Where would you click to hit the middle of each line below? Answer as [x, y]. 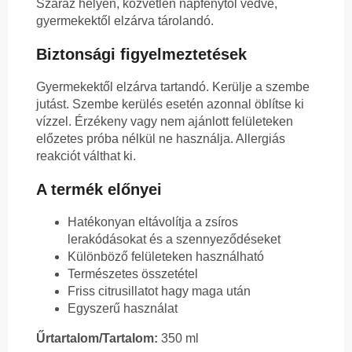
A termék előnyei [99, 190]
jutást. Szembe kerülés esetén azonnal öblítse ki [170, 104]
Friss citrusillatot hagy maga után [159, 291]
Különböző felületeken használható [166, 257]
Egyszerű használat [123, 309]
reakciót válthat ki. [86, 156]
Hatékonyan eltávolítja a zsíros [153, 222]
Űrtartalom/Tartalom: [97, 339]
